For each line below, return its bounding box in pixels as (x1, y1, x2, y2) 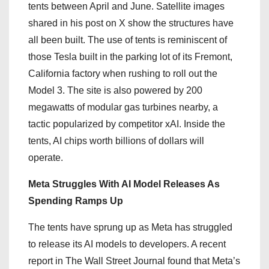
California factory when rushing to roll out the (28, 68, 217, 79)
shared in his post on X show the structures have (28, 17, 234, 28)
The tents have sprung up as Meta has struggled (28, 222, 232, 232)
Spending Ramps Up (28, 195, 123, 206)
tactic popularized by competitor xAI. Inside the (28, 118, 225, 129)
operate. (28, 152, 63, 163)
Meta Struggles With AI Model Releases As (28, 178, 220, 189)
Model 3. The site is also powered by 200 (28, 85, 202, 95)
